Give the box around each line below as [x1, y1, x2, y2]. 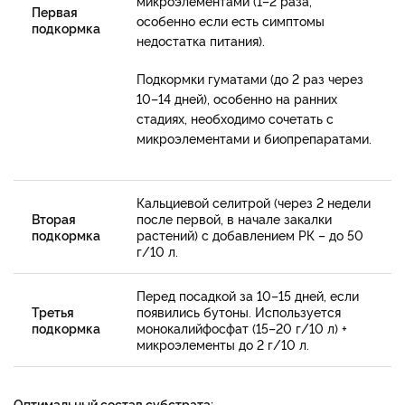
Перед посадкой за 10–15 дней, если [137, 286, 359, 304]
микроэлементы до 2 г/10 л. [137, 334, 309, 353]
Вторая [32, 209, 76, 227]
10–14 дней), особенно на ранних [137, 89, 337, 107]
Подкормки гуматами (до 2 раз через [137, 69, 363, 87]
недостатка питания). [137, 31, 265, 49]
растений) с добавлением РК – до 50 [137, 225, 363, 243]
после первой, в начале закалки [137, 209, 332, 227]
